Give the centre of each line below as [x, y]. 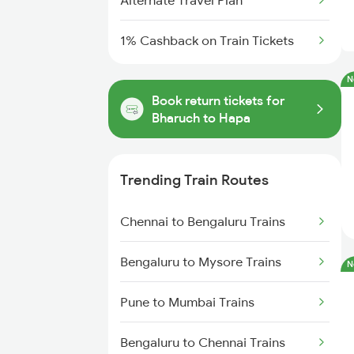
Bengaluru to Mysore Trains [201, 262]
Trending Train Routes [194, 180]
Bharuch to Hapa [201, 118]
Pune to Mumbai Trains [187, 302]
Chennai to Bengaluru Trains [203, 221]
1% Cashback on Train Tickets [207, 40]
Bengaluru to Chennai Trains [203, 342]
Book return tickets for [218, 100]
